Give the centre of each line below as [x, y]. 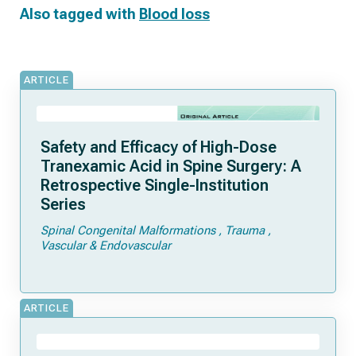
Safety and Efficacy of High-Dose [159, 147]
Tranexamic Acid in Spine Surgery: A [171, 166]
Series [63, 204]
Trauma [245, 230]
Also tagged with [79, 14]
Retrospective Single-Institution [155, 185]
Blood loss [174, 14]
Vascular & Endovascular [106, 246]
